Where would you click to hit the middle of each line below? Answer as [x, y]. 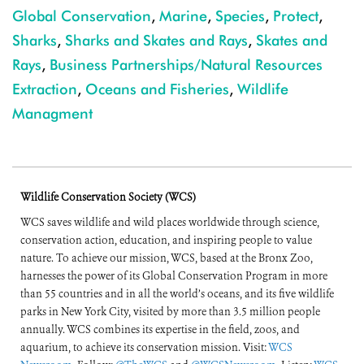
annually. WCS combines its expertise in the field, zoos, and [160, 330]
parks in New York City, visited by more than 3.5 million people [170, 312]
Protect [296, 16]
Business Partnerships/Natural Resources [186, 65]
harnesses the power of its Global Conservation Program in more [174, 276]
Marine [183, 16]
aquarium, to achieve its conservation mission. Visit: [144, 348]
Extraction [45, 89]
